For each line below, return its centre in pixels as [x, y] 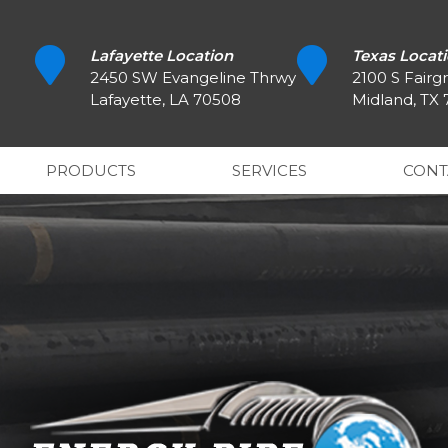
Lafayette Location [161, 55]
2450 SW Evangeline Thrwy [192, 77]
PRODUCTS [90, 170]
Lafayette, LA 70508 [165, 99]
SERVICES [269, 170]
